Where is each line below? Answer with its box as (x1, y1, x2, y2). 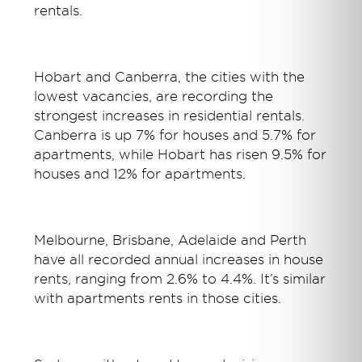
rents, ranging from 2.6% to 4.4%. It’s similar (34, 271, 326, 288)
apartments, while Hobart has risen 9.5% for (34, 147, 327, 163)
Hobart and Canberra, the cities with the (34, 69, 305, 86)
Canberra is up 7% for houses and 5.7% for (34, 128, 317, 144)
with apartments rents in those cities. (34, 291, 282, 307)
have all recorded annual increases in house (34, 252, 324, 268)
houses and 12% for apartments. (34, 166, 246, 183)
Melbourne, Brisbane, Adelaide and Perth (34, 233, 307, 249)
